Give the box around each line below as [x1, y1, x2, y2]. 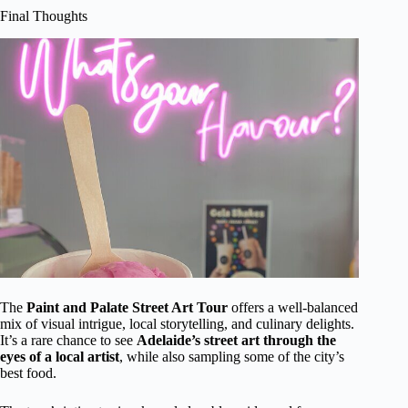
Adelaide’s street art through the [137, 331, 336, 348]
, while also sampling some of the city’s [119, 348, 344, 364]
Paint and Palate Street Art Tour [26, 299, 228, 315]
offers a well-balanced [228, 299, 358, 315]
